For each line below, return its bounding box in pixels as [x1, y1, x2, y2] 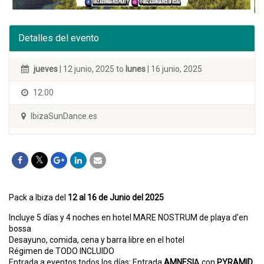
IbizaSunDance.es [29, 111, 97, 121]
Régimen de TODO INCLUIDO [9, 246, 114, 256]
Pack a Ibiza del [9, 193, 68, 202]
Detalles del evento [18, 32, 99, 44]
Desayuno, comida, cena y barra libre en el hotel [9, 235, 184, 245]
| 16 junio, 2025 [146, 64, 202, 74]
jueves [34, 64, 58, 74]
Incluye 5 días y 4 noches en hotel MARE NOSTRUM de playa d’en [9, 213, 248, 222]
